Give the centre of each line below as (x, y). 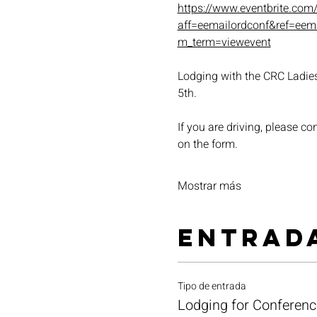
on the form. (207, 144)
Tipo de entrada (212, 286)
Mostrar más (209, 186)
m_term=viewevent (224, 42)
